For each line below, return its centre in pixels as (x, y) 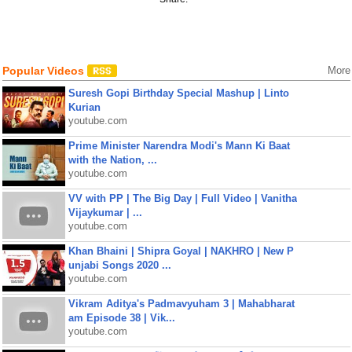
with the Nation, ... (112, 160)
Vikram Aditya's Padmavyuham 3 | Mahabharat (181, 304)
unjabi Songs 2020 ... (119, 265)
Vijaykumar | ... (105, 213)
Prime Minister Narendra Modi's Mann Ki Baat (179, 146)
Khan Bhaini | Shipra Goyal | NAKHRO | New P (181, 251)
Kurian (84, 107)
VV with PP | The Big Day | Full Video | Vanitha (182, 198)
